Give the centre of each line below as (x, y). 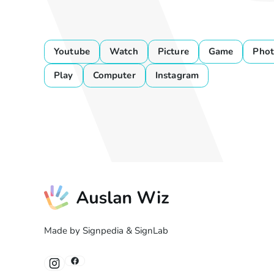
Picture (173, 52)
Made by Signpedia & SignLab (106, 231)
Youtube (72, 52)
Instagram (177, 76)
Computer (114, 76)
